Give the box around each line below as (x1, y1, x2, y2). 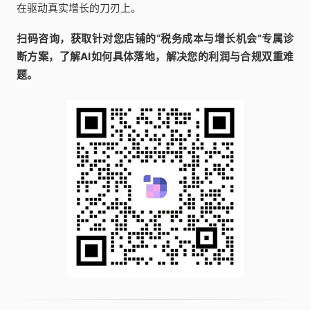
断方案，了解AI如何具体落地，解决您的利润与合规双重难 (17, 50, 293, 64)
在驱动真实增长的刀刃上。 (17, 1, 141, 15)
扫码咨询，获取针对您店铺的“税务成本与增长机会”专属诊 (17, 32, 293, 46)
